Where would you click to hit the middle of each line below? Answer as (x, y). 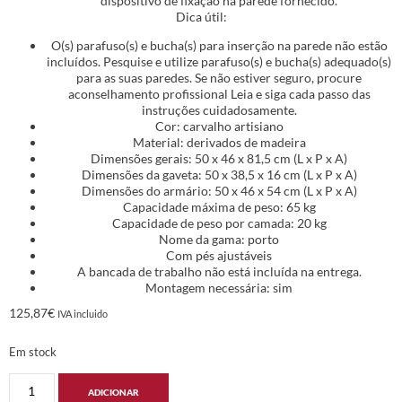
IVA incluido (83, 313)
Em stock (33, 352)
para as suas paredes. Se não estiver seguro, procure (219, 77)
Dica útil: (201, 16)
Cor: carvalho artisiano (219, 126)
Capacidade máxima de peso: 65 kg (219, 206)
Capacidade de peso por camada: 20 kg (219, 223)
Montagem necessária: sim (219, 287)
